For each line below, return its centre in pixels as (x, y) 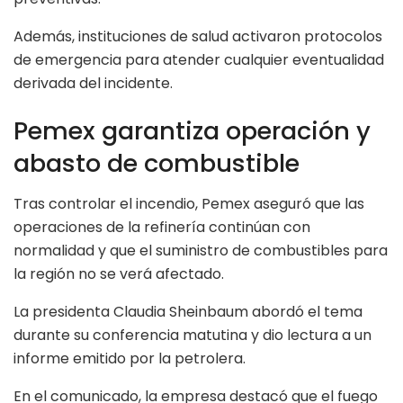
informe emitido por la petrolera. (130, 358)
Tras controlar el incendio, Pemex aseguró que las (189, 204)
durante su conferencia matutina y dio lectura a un (193, 335)
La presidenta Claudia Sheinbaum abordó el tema (188, 312)
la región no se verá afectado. (119, 274)
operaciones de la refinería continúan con (162, 227)
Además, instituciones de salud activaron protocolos (198, 36)
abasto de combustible (157, 164)
